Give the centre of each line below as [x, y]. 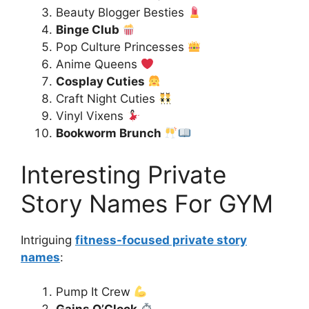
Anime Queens [98, 64]
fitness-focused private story [161, 240]
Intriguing [48, 240]
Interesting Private [123, 174]
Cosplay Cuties [102, 81]
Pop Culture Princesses [122, 47]
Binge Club [89, 30]
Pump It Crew [95, 292]
